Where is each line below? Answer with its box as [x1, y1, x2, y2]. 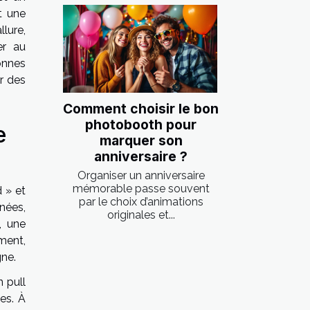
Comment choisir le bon [63, 100, 219, 118]
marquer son [99, 132, 183, 149]
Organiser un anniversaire [77, 169, 205, 183]
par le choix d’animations [78, 195, 203, 209]
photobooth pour [85, 116, 197, 134]
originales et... [107, 208, 175, 222]
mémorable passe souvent [72, 182, 210, 196]
